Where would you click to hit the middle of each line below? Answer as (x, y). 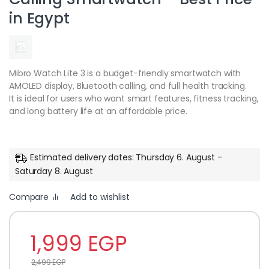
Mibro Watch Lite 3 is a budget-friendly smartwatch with (125, 73)
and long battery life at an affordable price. (98, 111)
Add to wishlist (100, 197)
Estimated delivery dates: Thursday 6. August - (126, 157)
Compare (29, 197)
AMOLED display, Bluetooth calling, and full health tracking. (128, 86)
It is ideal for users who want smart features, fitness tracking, (134, 98)
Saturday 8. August (54, 171)
